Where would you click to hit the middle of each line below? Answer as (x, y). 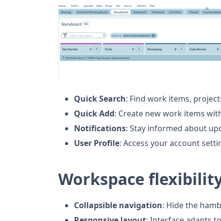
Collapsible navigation (118, 205)
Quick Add (94, 113)
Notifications (100, 128)
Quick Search (100, 98)
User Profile (97, 143)
